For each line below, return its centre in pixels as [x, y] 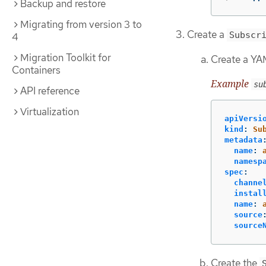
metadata [243, 140]
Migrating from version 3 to [81, 24]
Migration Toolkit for [66, 58]
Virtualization [50, 112]
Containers [36, 70]
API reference [50, 91]
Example [231, 83]
